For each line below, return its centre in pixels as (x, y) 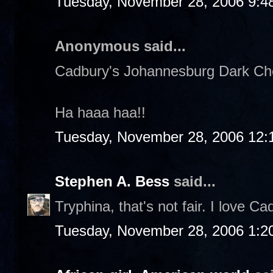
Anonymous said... (120, 46)
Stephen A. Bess (112, 181)
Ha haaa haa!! (100, 112)
